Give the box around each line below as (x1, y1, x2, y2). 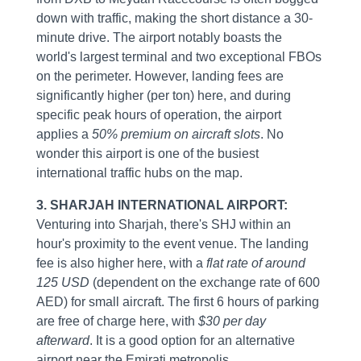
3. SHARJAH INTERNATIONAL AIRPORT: (35, 198, 288, 213)
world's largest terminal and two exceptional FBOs (35, 50, 322, 64)
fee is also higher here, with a (35, 256, 206, 271)
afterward (35, 334, 89, 348)
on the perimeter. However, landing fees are (35, 69, 284, 84)
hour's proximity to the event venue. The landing (35, 237, 309, 251)
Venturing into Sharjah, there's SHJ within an (35, 218, 291, 232)
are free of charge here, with (35, 314, 198, 329)
